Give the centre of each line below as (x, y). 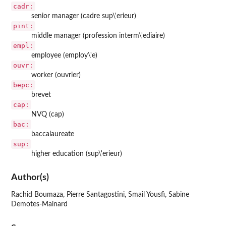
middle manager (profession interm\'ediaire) (98, 36)
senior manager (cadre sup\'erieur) (84, 16)
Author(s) (30, 178)
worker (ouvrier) (56, 75)
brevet (41, 95)
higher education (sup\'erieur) (77, 154)
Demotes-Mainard (39, 205)
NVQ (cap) (48, 114)
